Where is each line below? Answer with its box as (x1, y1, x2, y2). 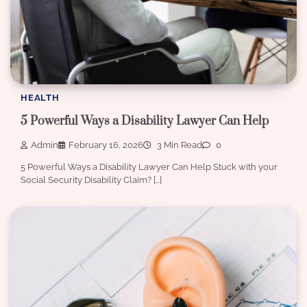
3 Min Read (155, 139, 202, 150)
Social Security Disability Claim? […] (21, 174, 162, 185)
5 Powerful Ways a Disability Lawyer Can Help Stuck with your (21, 161, 278, 172)
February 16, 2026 (69, 139, 143, 150)
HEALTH (21, 92, 60, 103)
